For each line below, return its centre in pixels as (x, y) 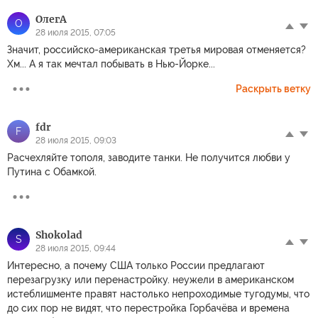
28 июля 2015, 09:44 (76, 249)
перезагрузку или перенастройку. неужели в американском (150, 280)
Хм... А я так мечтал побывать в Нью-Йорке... (111, 64)
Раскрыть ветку (273, 89)
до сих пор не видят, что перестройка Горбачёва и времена (148, 308)
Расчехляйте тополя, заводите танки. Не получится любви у (149, 158)
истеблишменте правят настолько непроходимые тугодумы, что (158, 294)
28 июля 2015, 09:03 (76, 141)
